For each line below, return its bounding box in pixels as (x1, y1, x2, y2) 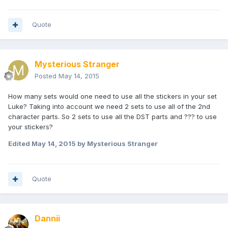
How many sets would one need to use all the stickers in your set (8, 92, 217, 101)
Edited (8, 139, 32, 148)
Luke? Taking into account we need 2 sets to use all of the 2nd (8, 102, 210, 111)
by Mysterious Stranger (76, 139, 158, 148)
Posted (35, 72, 59, 80)
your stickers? (8, 123, 53, 131)
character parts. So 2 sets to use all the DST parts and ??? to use (8, 112, 217, 121)
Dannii (35, 213, 60, 224)
